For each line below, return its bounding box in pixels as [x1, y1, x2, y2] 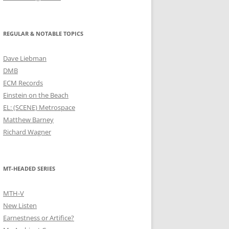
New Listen [3, 201, 37, 210]
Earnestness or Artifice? [3, 213, 74, 222]
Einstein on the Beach [3, 90, 68, 100]
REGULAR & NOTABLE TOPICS [3, 30, 83, 37]
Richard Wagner [3, 127, 51, 136]
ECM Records [3, 78, 43, 87]
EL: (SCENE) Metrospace [3, 103, 75, 112]
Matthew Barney [3, 115, 54, 124]
